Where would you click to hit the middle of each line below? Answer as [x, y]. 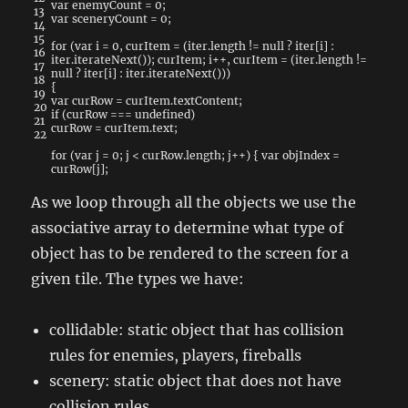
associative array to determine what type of [188, 227]
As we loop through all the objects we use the [194, 202]
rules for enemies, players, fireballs [176, 355]
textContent [206, 100]
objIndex [306, 155]
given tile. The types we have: [138, 278]
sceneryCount [110, 18]
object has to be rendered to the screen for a [190, 253]
